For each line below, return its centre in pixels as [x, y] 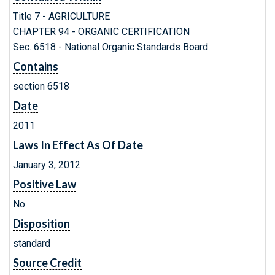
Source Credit [47, 263]
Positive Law [45, 184]
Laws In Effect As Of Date [78, 145]
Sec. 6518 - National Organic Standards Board [110, 47]
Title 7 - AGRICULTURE [61, 16]
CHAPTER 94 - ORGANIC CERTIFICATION [101, 32]
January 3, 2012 [47, 165]
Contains [36, 66]
